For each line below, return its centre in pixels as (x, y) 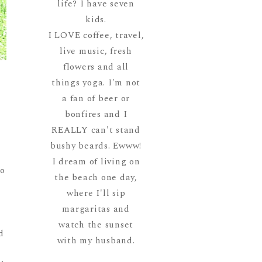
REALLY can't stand (96, 130)
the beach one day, (96, 178)
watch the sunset (96, 225)
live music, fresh (96, 51)
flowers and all (96, 67)
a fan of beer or (96, 99)
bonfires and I (96, 115)
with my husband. (96, 241)
